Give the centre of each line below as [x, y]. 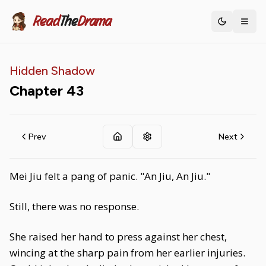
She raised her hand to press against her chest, [118, 237]
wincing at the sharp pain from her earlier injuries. [127, 253]
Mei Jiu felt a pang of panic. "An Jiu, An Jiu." [110, 176]
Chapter [38, 91]
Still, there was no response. [74, 206]
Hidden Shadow [52, 71]
